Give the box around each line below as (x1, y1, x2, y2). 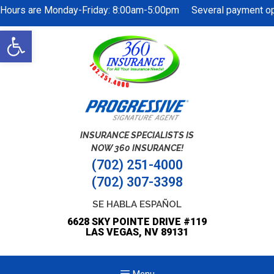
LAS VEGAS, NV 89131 (86, 226, 188, 239)
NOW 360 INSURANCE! (91, 143, 183, 154)
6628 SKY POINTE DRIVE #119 (67, 216, 207, 228)
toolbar (6, 47, 65, 70)
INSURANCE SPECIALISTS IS (80, 130, 194, 141)
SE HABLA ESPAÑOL (92, 199, 182, 210)
